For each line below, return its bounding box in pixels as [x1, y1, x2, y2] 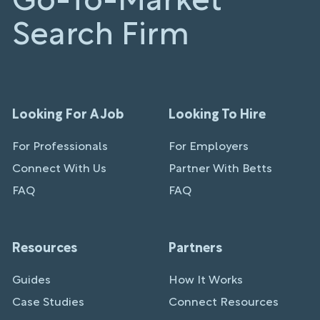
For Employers [169, 141, 249, 152]
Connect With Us [12, 164, 106, 174]
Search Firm [12, 21, 189, 51]
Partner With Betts [169, 164, 272, 174]
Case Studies [12, 297, 84, 308]
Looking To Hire [169, 109, 266, 121]
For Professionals [12, 141, 108, 152]
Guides [12, 275, 51, 286]
